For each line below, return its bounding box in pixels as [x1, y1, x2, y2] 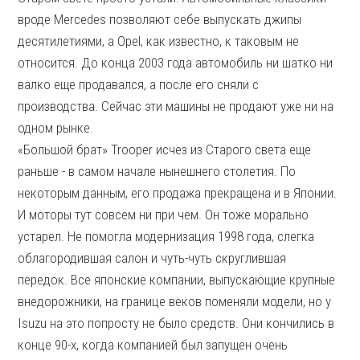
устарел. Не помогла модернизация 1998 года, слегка [18, 228, 315, 244]
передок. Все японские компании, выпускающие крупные [18, 272, 336, 288]
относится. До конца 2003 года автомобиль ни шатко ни [18, 55, 333, 71]
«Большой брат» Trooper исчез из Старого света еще [18, 141, 312, 157]
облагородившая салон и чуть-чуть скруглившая [18, 250, 287, 266]
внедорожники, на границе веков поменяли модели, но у [18, 293, 332, 309]
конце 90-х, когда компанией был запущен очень [18, 337, 288, 353]
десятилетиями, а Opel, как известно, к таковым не [18, 33, 300, 49]
